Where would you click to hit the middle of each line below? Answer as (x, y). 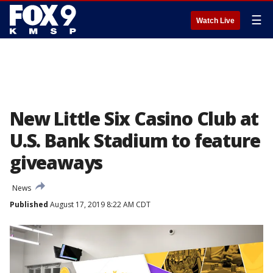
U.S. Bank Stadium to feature (135, 140)
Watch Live (215, 21)
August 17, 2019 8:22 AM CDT (99, 204)
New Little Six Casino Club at (134, 119)
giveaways (56, 162)
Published (29, 204)
